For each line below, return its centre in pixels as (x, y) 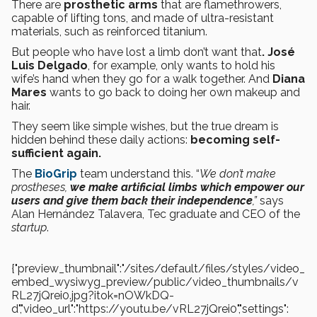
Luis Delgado (50, 65)
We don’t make (238, 174)
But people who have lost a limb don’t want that (137, 52)
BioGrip (56, 174)
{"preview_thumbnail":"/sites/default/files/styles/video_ (158, 269)
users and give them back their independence (132, 201)
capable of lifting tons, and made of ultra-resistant (143, 18)
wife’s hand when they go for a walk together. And (142, 79)
